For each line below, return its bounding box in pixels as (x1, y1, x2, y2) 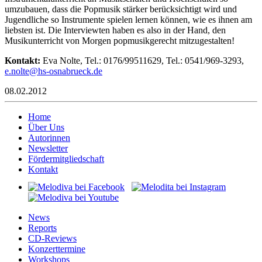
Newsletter (28, 143, 68, 153)
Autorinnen (28, 132, 70, 143)
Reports (28, 222, 57, 233)
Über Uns (28, 122, 64, 132)
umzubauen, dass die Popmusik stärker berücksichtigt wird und (5, 4, 237, 14)
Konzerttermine (28, 243, 85, 254)
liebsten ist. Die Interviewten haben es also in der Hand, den (5, 25, 226, 35)
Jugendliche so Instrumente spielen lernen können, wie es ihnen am (5, 14, 252, 25)
